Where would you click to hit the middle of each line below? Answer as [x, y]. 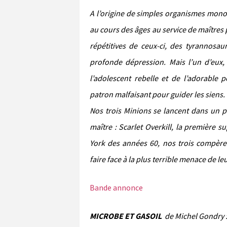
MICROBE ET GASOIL [126, 216]
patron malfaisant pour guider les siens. [157, 94]
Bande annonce [116, 187]
